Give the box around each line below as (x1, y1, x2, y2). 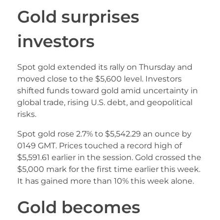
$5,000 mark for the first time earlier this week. (17, 165, 200, 174)
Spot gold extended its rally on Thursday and (17, 62, 192, 72)
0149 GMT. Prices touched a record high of (17, 141, 182, 151)
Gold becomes (17, 197, 140, 218)
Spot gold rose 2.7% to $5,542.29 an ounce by (17, 129, 192, 139)
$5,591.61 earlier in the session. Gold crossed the (17, 153, 201, 163)
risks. (17, 110, 36, 119)
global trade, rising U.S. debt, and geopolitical (17, 98, 192, 108)
